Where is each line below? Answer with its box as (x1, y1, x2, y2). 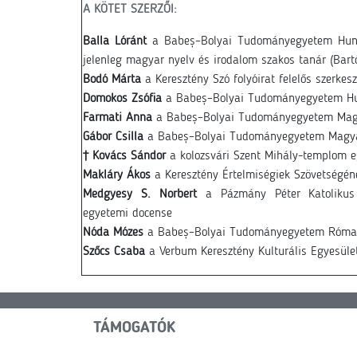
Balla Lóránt (83, 35, 147, 48)
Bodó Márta (83, 73, 141, 86)
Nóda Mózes (83, 226, 143, 239)
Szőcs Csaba (83, 245, 145, 258)
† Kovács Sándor (83, 150, 166, 163)
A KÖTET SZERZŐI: (83, 3, 177, 16)
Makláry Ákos (83, 169, 151, 182)
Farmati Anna (83, 112, 152, 124)
